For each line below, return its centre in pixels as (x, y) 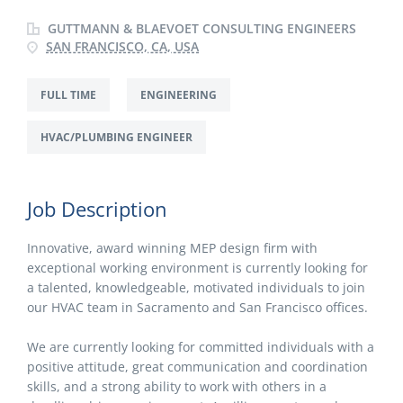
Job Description (97, 209)
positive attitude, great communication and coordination (197, 367)
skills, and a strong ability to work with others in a (177, 386)
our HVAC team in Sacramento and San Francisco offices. (197, 307)
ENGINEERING (179, 95)
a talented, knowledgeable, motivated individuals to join (196, 287)
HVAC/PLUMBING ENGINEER (116, 137)
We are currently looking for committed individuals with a (201, 347)
